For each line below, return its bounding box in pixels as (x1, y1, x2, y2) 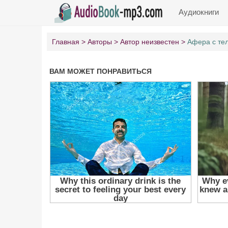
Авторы (88, 38, 112, 46)
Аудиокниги (179, 8, 219, 16)
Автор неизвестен (120, 38, 179, 46)
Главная (52, 38, 79, 46)
